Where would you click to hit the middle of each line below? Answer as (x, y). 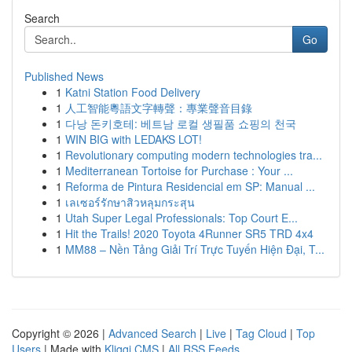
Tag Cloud (261, 333)
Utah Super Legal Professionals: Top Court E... (181, 218)
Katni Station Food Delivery (133, 92)
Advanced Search (152, 333)
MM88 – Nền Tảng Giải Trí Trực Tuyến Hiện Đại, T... (195, 249)
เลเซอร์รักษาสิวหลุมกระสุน (130, 202)
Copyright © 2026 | (60, 333)
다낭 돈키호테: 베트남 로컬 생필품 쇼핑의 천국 (181, 123)
